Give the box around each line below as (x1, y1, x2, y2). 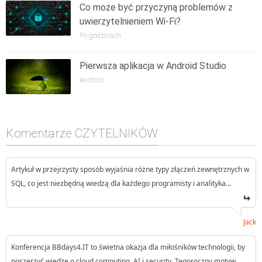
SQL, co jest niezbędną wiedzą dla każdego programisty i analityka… (11, 178, 231, 188)
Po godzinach (80, 31, 122, 40)
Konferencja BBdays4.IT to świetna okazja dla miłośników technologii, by (11, 242, 245, 252)
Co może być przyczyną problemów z (80, 1, 233, 13)
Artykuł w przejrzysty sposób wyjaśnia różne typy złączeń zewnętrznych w (11, 164, 249, 174)
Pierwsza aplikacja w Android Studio (80, 60, 227, 71)
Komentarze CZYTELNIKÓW (6, 126, 158, 140)
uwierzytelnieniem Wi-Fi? (80, 15, 181, 27)
